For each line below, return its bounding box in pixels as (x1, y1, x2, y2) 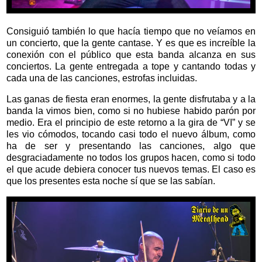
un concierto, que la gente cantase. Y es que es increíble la (6, 37, 256, 48)
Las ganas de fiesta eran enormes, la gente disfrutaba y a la (6, 94, 256, 104)
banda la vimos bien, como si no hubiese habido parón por (6, 105, 256, 116)
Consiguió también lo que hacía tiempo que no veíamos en (6, 26, 256, 36)
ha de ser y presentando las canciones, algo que (6, 140, 256, 151)
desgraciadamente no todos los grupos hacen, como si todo (6, 152, 256, 163)
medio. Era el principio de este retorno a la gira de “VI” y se (6, 117, 256, 127)
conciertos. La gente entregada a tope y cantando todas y (6, 61, 256, 71)
